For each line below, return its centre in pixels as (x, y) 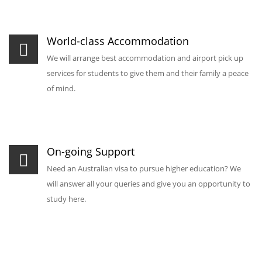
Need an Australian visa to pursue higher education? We (144, 168)
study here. (66, 199)
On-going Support (91, 151)
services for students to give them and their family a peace (148, 73)
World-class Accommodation (118, 41)
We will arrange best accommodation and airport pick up (145, 58)
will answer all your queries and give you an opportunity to (149, 184)
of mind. (61, 88)
